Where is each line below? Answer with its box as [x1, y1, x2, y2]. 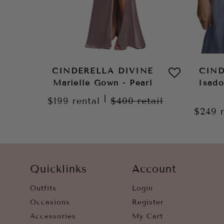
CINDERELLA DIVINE [52, 66, 154, 75]
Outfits [30, 184, 56, 192]
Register [132, 198, 163, 206]
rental [72, 95, 100, 106]
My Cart [132, 212, 163, 220]
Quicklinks [30, 163, 87, 175]
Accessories [30, 212, 76, 220]
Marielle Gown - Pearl [53, 78, 152, 87]
